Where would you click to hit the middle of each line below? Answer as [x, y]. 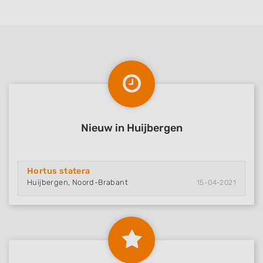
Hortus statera [59, 171]
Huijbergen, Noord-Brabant [77, 183]
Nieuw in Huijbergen [131, 128]
